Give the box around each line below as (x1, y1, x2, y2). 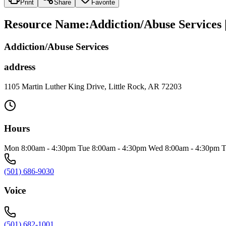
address (4, 62, 35, 73)
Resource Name (4, 17, 85, 31)
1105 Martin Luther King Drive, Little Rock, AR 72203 (4, 82, 182, 91)
